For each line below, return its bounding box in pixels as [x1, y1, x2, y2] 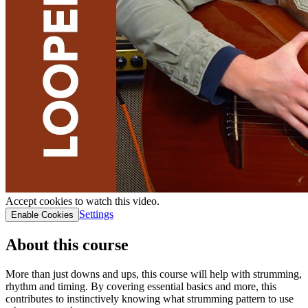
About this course [5, 235, 129, 254]
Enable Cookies [11, 209, 74, 220]
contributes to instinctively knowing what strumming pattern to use [5, 292, 294, 305]
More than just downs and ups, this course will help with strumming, [5, 267, 302, 280]
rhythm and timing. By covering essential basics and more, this [5, 280, 276, 292]
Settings [79, 208, 113, 220]
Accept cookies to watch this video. [5, 195, 159, 207]
